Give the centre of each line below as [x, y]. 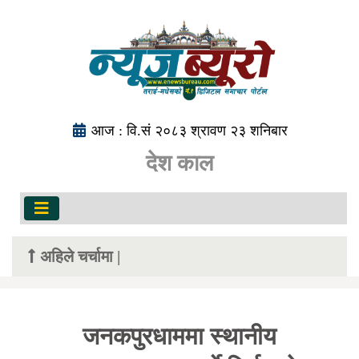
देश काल [179, 163]
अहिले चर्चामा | [80, 256]
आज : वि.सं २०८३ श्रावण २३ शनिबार [190, 131]
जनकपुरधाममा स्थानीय [179, 336]
